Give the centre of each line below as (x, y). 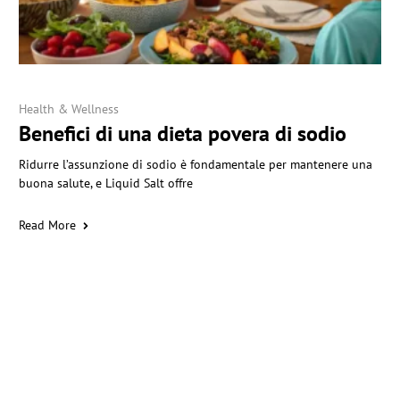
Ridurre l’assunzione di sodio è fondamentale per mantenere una (195, 165)
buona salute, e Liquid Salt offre (105, 183)
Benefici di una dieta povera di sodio (182, 134)
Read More (47, 225)
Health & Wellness (68, 109)
